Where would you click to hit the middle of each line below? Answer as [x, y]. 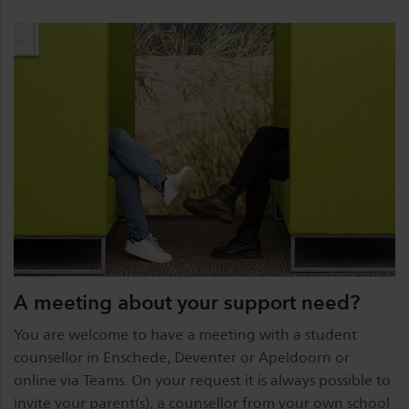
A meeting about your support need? [187, 303]
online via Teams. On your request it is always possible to [202, 381]
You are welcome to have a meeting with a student [185, 335]
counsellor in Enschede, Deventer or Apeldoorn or [182, 358]
